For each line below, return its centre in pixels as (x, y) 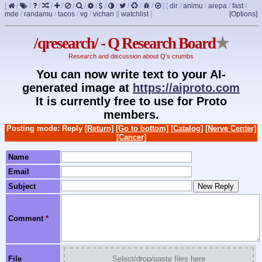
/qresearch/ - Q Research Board (125, 44)
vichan (104, 14)
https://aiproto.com (186, 87)
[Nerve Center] (230, 128)
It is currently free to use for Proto (131, 101)
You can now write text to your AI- (131, 74)
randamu (38, 14)
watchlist (135, 14)
